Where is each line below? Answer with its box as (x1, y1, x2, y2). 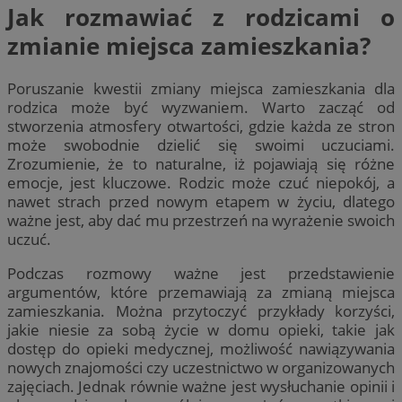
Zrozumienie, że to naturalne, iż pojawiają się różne (7, 153, 395, 175)
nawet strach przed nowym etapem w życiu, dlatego (7, 191, 395, 213)
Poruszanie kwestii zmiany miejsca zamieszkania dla (7, 78, 395, 100)
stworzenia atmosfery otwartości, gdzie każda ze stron (7, 116, 395, 137)
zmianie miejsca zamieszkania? (7, 29, 371, 62)
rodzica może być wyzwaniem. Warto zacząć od (7, 97, 395, 118)
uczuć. (7, 229, 51, 250)
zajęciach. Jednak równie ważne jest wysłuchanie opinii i (7, 376, 395, 398)
